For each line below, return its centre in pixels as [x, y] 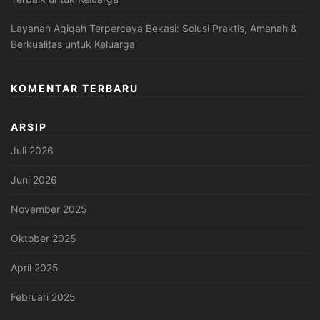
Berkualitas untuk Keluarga [73, 44]
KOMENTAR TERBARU [75, 88]
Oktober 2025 [44, 238]
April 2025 [35, 267]
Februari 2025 [43, 296]
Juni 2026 [34, 179]
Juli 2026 [32, 150]
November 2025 [49, 209]
